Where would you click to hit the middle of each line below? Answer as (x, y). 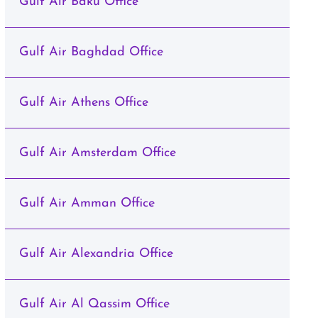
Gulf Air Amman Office (87, 203)
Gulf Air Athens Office (83, 103)
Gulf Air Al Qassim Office (94, 304)
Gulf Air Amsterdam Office (97, 153)
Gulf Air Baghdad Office (91, 52)
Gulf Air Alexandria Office (96, 254)
